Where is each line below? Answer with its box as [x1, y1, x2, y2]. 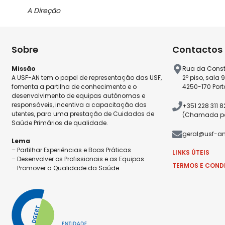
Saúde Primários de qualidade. [12, 118, 108, 127]
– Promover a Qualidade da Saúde [12, 163, 120, 172]
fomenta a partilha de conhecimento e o [12, 82, 137, 91]
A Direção [27, 5, 60, 16]
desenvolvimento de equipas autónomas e [12, 91, 146, 100]
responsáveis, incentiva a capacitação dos [12, 100, 147, 109]
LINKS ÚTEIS [172, 148, 210, 157]
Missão [12, 64, 36, 73]
